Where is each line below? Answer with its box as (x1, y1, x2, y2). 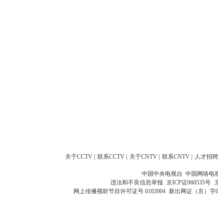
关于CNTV (129, 153, 157, 160)
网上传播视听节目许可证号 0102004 (73, 188, 165, 195)
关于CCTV (65, 153, 92, 160)
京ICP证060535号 (166, 179, 211, 186)
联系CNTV (162, 153, 190, 160)
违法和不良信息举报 (110, 179, 166, 186)
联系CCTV (97, 153, 125, 160)
